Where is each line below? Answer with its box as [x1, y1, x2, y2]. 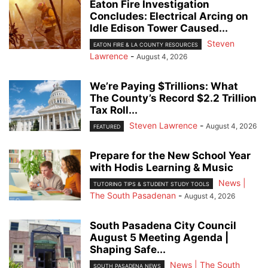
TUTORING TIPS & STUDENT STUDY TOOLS [93, 181, 209, 188]
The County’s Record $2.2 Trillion [90, 92, 257, 104]
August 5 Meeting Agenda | [90, 232, 229, 244]
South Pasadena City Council [90, 220, 236, 232]
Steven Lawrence [129, 120, 197, 130]
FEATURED [93, 123, 120, 130]
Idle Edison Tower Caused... [90, 22, 228, 34]
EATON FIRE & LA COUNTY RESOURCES [93, 41, 198, 48]
